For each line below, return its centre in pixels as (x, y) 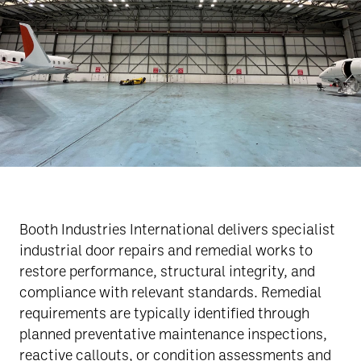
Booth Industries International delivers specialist (177, 228)
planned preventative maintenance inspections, (173, 333)
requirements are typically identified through (164, 312)
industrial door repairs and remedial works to (166, 249)
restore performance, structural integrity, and (167, 270)
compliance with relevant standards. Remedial (170, 291)
